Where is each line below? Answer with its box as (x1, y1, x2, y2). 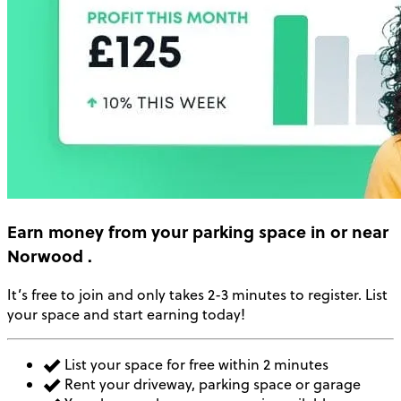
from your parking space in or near (104, 219, 388, 244)
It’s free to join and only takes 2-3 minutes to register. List (7, 284, 388, 304)
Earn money (7, 219, 104, 244)
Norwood (7, 243, 83, 269)
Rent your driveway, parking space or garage (61, 373, 361, 394)
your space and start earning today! (7, 303, 245, 324)
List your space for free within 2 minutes (61, 354, 328, 374)
